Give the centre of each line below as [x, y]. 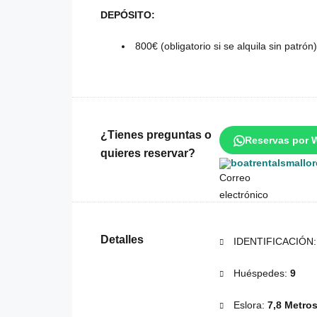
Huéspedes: [260, 273]
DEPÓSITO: [128, 15]
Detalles [122, 240]
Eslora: [249, 305]
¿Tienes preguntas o [156, 135]
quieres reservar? [148, 154]
